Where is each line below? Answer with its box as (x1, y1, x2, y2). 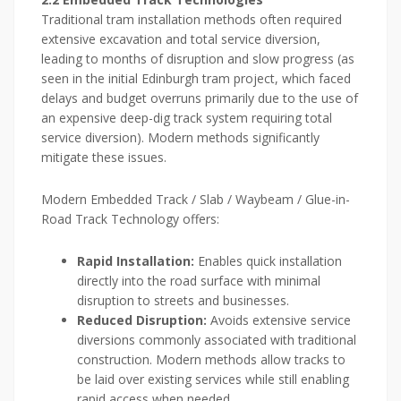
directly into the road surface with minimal (77, 272, 320, 290)
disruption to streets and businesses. (77, 292, 289, 310)
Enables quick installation (194, 252, 342, 270)
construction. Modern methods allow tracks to (77, 351, 346, 369)
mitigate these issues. (41, 149, 166, 166)
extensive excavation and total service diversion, (41, 30, 320, 48)
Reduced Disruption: (77, 311, 207, 329)
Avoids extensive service (207, 311, 351, 329)
